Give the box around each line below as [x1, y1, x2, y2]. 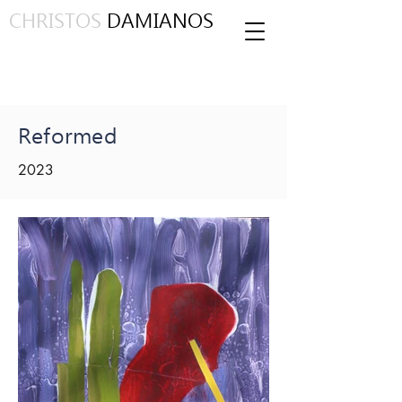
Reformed [18, 123, 118, 150]
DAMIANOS [101, 9, 214, 33]
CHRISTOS [9, 9, 102, 33]
